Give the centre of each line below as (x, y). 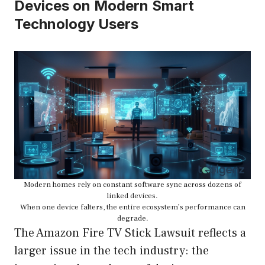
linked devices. (132, 195)
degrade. (132, 218)
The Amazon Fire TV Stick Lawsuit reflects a (130, 233)
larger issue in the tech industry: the (112, 251)
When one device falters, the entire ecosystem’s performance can (132, 207)
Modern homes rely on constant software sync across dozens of (132, 184)
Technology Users (76, 24)
